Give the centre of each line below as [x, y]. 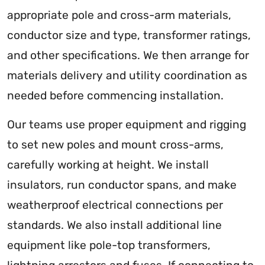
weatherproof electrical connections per [115, 205]
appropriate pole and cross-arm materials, [119, 15]
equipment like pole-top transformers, [109, 245]
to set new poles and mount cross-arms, [115, 145]
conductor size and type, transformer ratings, [129, 35]
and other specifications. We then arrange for [128, 56]
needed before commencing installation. [115, 96]
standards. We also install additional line [114, 225]
